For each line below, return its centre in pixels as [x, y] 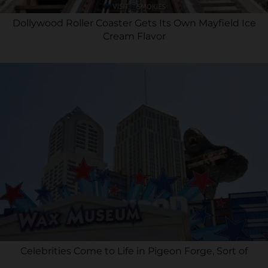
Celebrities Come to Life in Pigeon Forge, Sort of [134, 251]
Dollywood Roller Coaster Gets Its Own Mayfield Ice [134, 23]
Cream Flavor [134, 36]
